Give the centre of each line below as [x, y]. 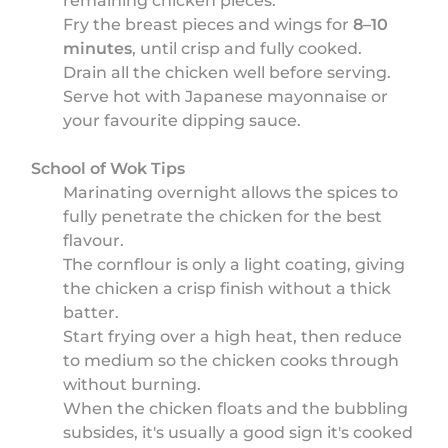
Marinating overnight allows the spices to [231, 192]
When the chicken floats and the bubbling [236, 408]
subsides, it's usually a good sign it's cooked [238, 432]
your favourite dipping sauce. [182, 120]
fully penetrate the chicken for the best [223, 216]
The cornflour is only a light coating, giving [234, 264]
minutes [98, 48]
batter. [91, 312]
